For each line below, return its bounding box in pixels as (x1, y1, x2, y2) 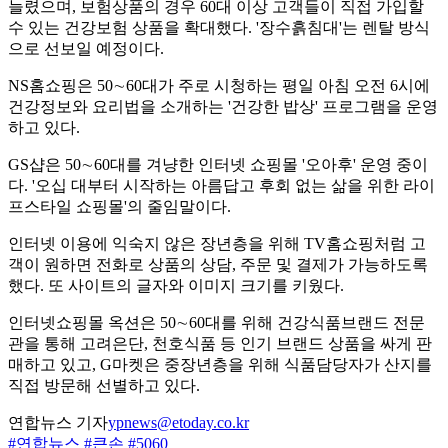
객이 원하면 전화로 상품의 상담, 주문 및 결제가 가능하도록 (8, 256, 428, 274)
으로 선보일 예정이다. (8, 40, 164, 58)
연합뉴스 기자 (8, 414, 108, 432)
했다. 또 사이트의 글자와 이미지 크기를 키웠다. (8, 277, 344, 295)
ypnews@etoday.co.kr (108, 414, 249, 432)
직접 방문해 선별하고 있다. (8, 377, 200, 395)
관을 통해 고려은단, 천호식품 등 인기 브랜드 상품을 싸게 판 (8, 335, 432, 353)
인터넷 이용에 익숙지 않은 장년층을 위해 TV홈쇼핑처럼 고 (8, 235, 426, 253)
